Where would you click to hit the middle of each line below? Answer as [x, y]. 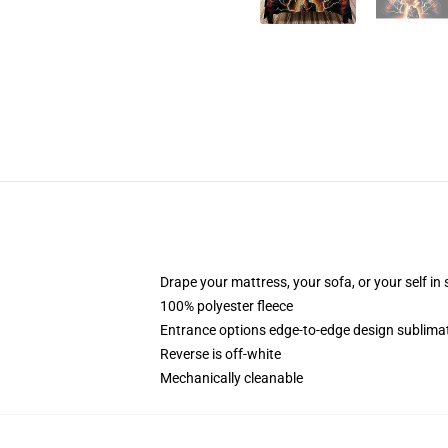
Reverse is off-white [220, 354]
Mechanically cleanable [231, 378]
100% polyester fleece [226, 306]
